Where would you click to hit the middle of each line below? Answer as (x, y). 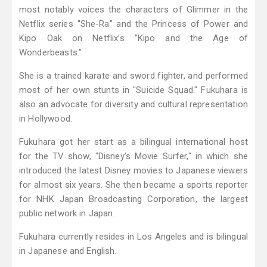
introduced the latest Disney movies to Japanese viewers (133, 171)
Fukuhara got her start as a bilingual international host (133, 142)
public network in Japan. (67, 214)
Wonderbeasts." (51, 53)
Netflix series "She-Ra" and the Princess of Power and (133, 24)
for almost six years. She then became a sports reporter (133, 185)
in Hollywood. (46, 119)
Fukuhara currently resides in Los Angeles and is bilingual (133, 237)
